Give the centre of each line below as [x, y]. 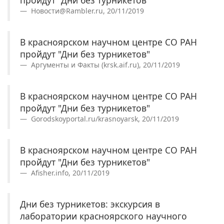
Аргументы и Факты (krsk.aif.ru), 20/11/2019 [104, 65]
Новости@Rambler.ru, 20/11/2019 [86, 11]
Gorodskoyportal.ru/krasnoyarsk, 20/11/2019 [104, 119]
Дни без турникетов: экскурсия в [90, 204]
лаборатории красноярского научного [103, 216]
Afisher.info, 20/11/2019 [69, 173]
